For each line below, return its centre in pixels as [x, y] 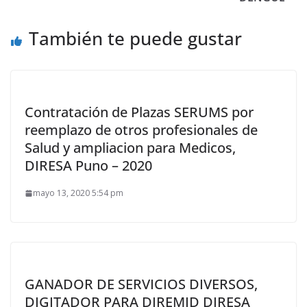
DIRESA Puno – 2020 [88, 165]
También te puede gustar [135, 38]
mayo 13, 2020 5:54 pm [78, 193]
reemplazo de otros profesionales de [141, 130]
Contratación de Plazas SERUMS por [139, 112]
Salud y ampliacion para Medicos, [130, 148]
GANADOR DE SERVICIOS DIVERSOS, [141, 284]
